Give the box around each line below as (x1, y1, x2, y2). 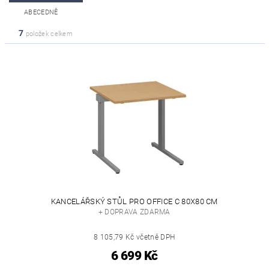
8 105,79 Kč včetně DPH (94, 233, 175, 241)
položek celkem (23, 30, 73, 38)
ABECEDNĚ (24, 8, 58, 16)
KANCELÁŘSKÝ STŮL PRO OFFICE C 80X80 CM (50, 197, 218, 206)
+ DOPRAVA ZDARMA (98, 208, 171, 216)
